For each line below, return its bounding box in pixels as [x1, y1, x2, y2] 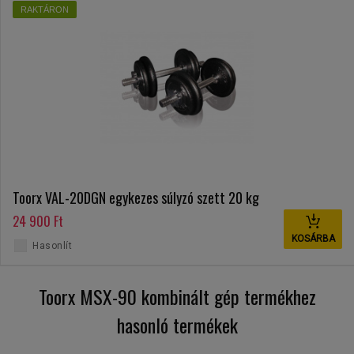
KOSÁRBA [291, 233, 335, 245]
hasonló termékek [116, 311, 238, 340]
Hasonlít [32, 240, 72, 252]
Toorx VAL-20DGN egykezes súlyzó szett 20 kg [13, 187, 259, 209]
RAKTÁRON [21, 5, 69, 15]
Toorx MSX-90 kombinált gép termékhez [38, 282, 316, 311]
